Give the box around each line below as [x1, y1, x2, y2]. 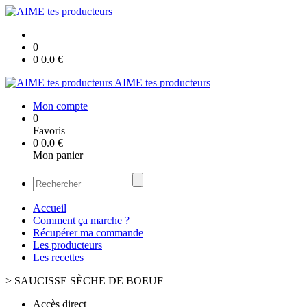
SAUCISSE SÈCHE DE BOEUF [14, 275, 163, 286]
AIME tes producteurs [114, 77, 210, 88]
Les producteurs [33, 239, 102, 251]
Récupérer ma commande [33, 227, 143, 238]
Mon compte [33, 100, 88, 112]
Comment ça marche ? [33, 214, 130, 226]
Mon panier [33, 149, 83, 161]
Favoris [33, 125, 65, 136]
